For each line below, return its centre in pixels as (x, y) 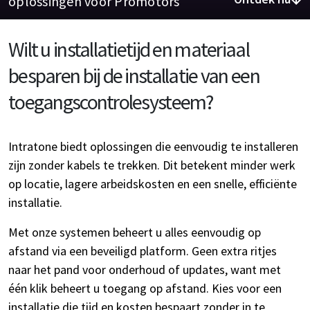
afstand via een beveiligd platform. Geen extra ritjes (143, 251)
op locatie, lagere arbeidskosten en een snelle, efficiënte (153, 184)
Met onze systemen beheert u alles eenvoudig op (135, 232)
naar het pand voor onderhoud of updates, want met (145, 270)
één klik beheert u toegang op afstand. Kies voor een (145, 289)
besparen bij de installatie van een (134, 76)
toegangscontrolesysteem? (111, 102)
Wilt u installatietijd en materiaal (129, 49)
